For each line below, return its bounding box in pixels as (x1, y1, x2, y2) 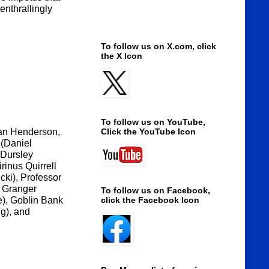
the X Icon (100, 51, 142, 61)
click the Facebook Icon (100, 195, 199, 205)
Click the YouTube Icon (100, 127, 196, 137)
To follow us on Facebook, (100, 186, 210, 196)
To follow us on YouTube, (100, 117, 205, 127)
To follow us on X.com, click (100, 41, 216, 52)
